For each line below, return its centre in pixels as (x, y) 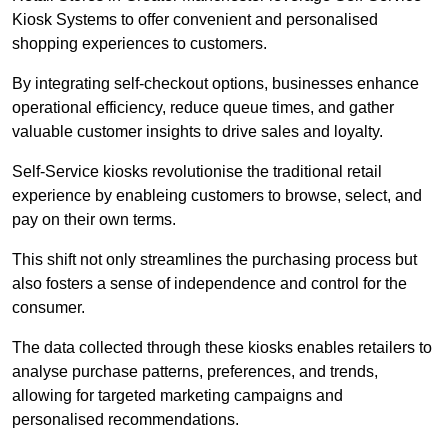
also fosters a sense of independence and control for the (209, 283)
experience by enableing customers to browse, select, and (217, 195)
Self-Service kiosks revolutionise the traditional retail (197, 171)
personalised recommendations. (127, 419)
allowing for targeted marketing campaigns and (177, 395)
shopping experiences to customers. (141, 43)
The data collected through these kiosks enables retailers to (222, 347)
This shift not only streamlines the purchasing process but (214, 259)
